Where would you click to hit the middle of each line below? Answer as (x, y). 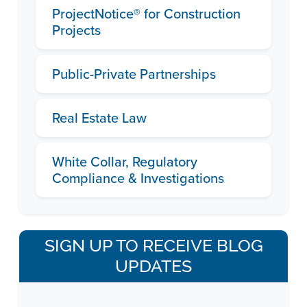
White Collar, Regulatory (125, 162)
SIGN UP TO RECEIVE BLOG (153, 246)
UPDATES (153, 266)
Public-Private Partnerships (134, 74)
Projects (76, 30)
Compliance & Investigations (138, 178)
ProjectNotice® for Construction (146, 14)
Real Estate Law (99, 118)
